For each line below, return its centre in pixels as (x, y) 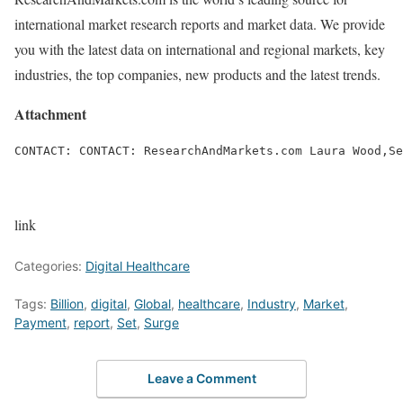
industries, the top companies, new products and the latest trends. (197, 74)
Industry (272, 303)
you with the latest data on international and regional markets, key (200, 49)
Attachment (50, 113)
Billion (67, 303)
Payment (40, 322)
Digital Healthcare (138, 265)
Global (152, 303)
